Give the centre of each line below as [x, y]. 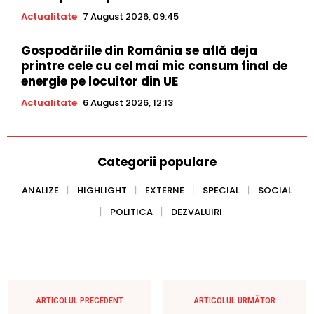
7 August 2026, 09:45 [131, 16]
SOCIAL [275, 190]
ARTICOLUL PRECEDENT [79, 300]
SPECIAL [221, 190]
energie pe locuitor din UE [100, 81]
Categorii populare [157, 162]
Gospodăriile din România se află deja [139, 50]
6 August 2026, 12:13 [128, 102]
